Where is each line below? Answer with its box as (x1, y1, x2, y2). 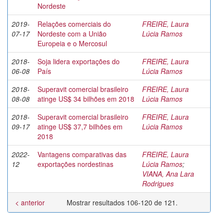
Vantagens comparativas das (37, 149, 127, 159)
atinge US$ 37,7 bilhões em (37, 122, 123, 131)
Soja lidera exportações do (37, 56, 120, 66)
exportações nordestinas (37, 159, 113, 169)
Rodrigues (142, 179, 174, 188)
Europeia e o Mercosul (37, 38, 107, 48)
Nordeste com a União (37, 29, 107, 38)
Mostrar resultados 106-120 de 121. (66, 198, 180, 207)
